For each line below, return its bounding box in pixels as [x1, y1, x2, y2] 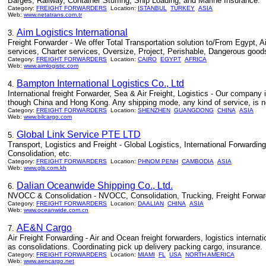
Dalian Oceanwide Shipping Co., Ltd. [17, 180, 173, 191]
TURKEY [170, 5, 195, 11]
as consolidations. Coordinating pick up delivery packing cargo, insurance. [8, 242, 262, 251]
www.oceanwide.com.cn [24, 207, 88, 213]
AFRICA [185, 56, 207, 62]
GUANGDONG [174, 107, 214, 113]
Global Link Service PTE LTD [17, 129, 141, 140]
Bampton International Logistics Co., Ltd [17, 78, 184, 88]
